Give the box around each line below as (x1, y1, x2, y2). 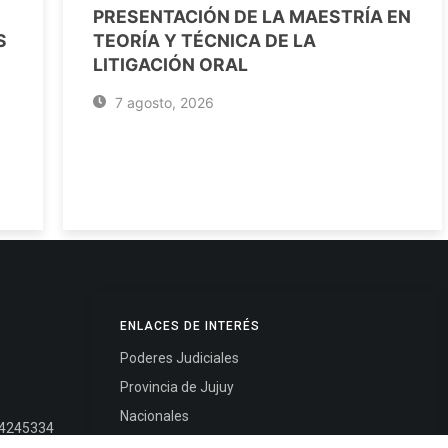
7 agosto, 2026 (110, 93, 214, 111)
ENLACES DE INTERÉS (119, 318, 260, 333)
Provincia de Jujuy (119, 378, 234, 395)
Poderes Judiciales (119, 349, 239, 366)
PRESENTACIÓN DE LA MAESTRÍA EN (93, 5, 411, 27)
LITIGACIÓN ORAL (93, 53, 248, 75)
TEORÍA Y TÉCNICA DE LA (93, 29, 316, 51)
